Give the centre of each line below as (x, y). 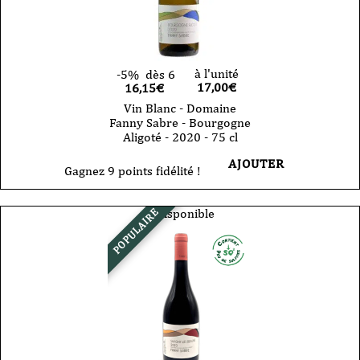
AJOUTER (256, 164)
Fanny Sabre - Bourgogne (180, 123)
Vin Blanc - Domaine (180, 108)
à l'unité (216, 74)
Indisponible (180, 214)
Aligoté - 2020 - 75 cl (180, 137)
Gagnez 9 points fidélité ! (133, 171)
